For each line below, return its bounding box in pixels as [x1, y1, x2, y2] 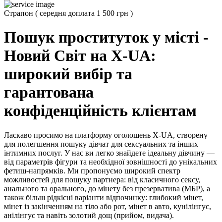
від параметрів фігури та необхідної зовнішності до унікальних [4, 157, 217, 166]
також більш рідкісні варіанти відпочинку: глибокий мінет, [4, 193, 203, 202]
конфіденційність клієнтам [4, 102, 197, 120]
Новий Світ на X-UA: [4, 47, 156, 65]
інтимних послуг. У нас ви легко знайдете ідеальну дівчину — [4, 148, 215, 157]
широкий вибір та [4, 65, 132, 83]
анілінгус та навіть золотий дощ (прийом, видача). [4, 211, 174, 220]
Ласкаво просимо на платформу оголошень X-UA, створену [4, 130, 208, 139]
